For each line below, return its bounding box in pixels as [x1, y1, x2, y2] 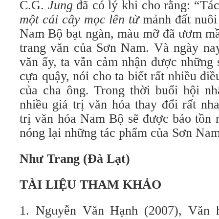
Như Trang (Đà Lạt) [20, 152, 130, 166]
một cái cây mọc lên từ [20, 12, 143, 26]
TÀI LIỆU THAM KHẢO [20, 177, 161, 192]
